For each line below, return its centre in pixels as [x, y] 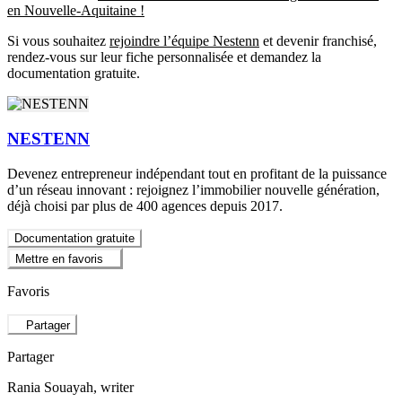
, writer [114, 387]
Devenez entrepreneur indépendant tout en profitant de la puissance [197, 173]
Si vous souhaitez [58, 41]
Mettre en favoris [59, 259]
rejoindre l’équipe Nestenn [184, 41]
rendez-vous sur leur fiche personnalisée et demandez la [164, 57]
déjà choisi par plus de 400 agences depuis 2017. [145, 205]
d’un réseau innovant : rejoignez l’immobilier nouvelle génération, [193, 189]
